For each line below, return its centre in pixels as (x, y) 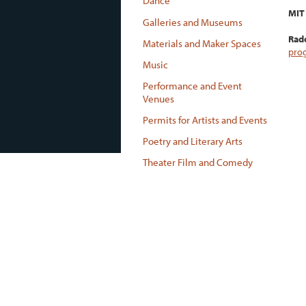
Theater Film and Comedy (197, 163)
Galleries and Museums (192, 22)
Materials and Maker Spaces (201, 43)
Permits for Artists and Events (205, 120)
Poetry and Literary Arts (192, 141)
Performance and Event (192, 85)
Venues (158, 98)
